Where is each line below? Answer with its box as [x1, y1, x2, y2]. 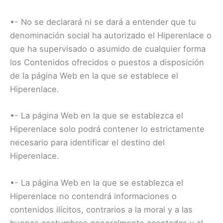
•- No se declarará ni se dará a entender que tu [10, 17, 196, 27]
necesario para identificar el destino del [10, 137, 165, 148]
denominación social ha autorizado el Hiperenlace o [10, 30, 212, 41]
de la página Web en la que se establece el [10, 71, 178, 81]
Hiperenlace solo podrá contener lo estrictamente [10, 124, 205, 134]
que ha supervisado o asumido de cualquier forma [10, 44, 206, 54]
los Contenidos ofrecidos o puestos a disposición [10, 57, 204, 68]
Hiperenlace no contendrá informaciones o [10, 191, 177, 201]
